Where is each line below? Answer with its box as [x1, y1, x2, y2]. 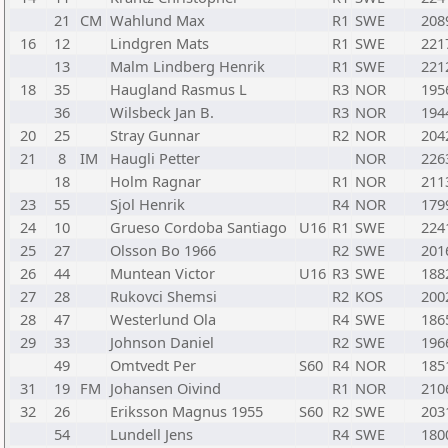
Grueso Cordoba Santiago [110, 217, 287, 237]
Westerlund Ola [110, 309, 216, 329]
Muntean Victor [110, 263, 215, 283]
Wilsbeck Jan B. [110, 102, 214, 122]
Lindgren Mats [110, 33, 209, 53]
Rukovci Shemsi [110, 286, 217, 306]
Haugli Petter [110, 148, 200, 168]
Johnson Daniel [110, 332, 214, 352]
